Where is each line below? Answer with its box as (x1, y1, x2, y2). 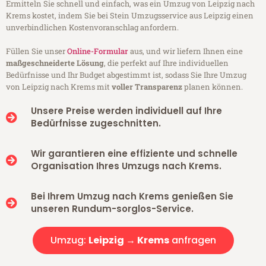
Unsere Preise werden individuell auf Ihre (30, 104, 222, 118)
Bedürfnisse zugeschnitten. (30, 117, 161, 130)
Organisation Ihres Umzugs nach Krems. (30, 160, 221, 173)
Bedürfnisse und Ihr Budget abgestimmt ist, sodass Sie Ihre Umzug (6, 69, 246, 81)
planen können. (182, 81, 243, 93)
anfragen (169, 233, 216, 248)
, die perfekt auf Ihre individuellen (104, 58, 229, 69)
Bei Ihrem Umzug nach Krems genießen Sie (30, 190, 233, 203)
